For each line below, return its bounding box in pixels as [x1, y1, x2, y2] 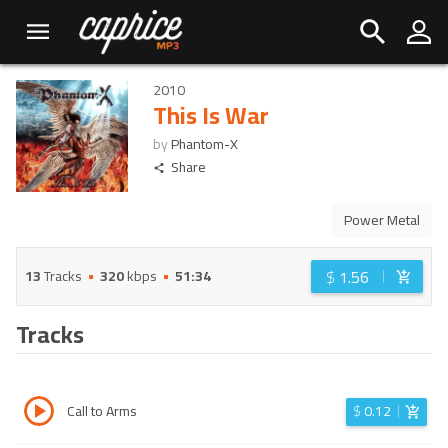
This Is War [153, 93, 269, 138]
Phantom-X [171, 131, 238, 157]
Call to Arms [67, 398, 137, 424]
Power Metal [344, 207, 420, 233]
